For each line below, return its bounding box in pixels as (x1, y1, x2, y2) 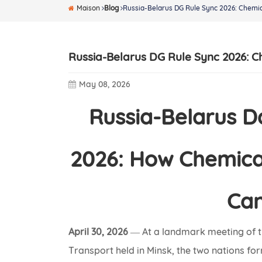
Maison (77, 4, 102, 13)
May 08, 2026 (79, 79, 131, 90)
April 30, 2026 (68, 226, 129, 238)
